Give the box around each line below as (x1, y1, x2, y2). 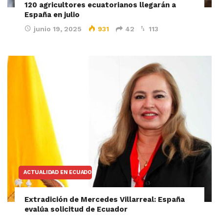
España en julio (24, 10, 80, 19)
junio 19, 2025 (34, 24, 82, 33)
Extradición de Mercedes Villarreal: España (24, 195, 185, 204)
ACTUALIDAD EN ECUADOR (23, 169, 96, 175)
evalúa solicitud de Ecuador (24, 204, 128, 214)
